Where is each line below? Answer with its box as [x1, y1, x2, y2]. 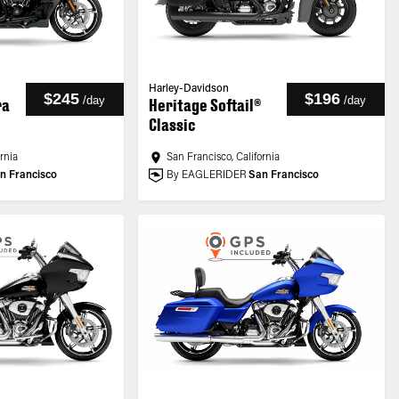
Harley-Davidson [148, 84, 229, 94]
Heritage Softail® [148, 95, 261, 115]
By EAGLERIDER [166, 170, 247, 181]
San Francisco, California [166, 152, 280, 163]
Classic [148, 115, 196, 134]
